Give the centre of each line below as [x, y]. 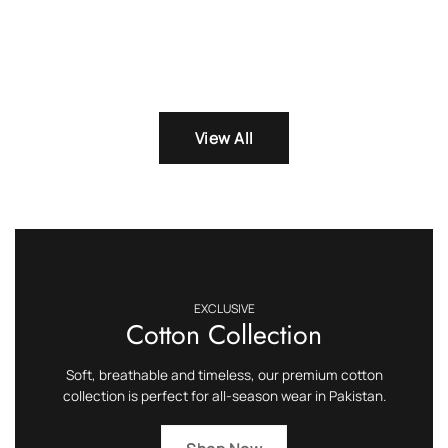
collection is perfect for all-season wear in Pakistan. [224, 396]
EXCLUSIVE [224, 308]
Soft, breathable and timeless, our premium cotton [224, 375]
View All [224, 137]
